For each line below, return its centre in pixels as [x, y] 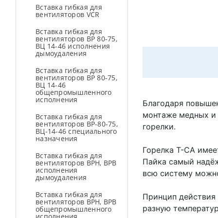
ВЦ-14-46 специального [76, 131]
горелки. [159, 127]
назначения [57, 138]
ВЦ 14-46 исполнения [73, 46]
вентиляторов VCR [68, 14]
